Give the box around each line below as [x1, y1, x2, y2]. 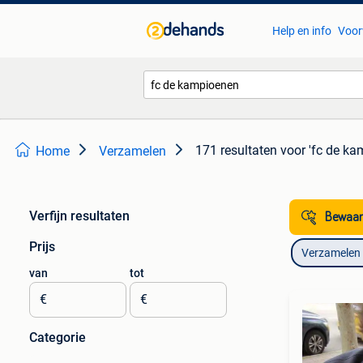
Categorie [29, 330, 86, 345]
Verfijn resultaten [29, 208, 130, 224]
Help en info [271, 24, 331, 37]
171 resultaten [195, 143, 277, 158]
